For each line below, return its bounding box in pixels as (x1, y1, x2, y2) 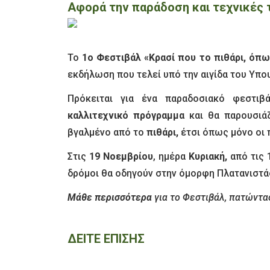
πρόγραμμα (133, 109, 185, 121)
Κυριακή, (188, 150, 227, 162)
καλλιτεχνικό (67, 109, 128, 121)
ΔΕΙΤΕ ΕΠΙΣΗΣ (67, 231, 145, 246)
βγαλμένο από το (67, 126, 146, 138)
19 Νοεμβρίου (89, 150, 153, 162)
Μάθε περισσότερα (67, 191, 152, 203)
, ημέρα (152, 150, 189, 162)
